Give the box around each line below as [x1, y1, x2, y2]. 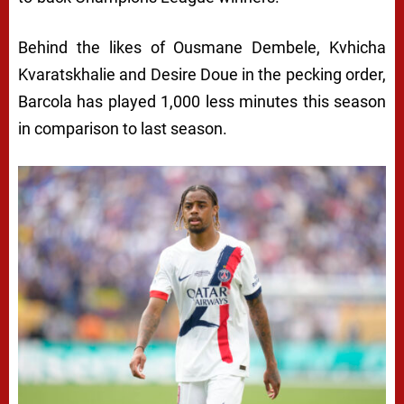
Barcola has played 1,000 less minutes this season [18, 92, 386, 112]
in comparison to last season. [18, 119, 227, 139]
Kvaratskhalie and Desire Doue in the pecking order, [18, 65, 386, 85]
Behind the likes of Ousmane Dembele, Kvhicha [18, 38, 386, 58]
